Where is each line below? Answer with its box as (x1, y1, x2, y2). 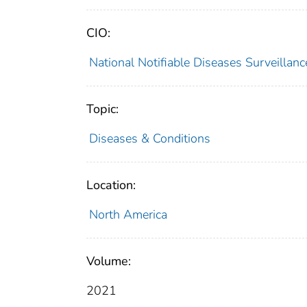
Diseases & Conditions (88, 130, 210, 147)
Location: (86, 176, 136, 193)
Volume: (86, 252, 131, 269)
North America (88, 206, 167, 223)
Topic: (86, 100, 119, 117)
